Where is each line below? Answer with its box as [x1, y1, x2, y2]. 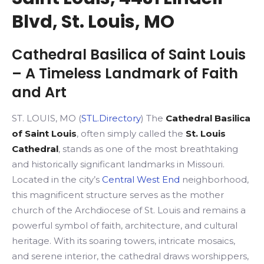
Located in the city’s [12, 174, 102, 185]
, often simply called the [77, 128, 186, 139]
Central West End [102, 174, 180, 185]
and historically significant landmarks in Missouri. [12, 159, 225, 170]
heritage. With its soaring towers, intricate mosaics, [12, 235, 235, 246]
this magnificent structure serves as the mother [12, 189, 224, 200]
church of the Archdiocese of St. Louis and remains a [12, 204, 246, 216]
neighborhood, [180, 174, 249, 185]
